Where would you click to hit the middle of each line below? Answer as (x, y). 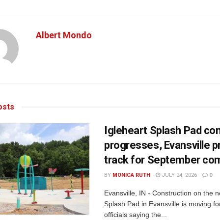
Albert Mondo (64, 35)
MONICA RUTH (131, 175)
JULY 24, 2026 (179, 175)
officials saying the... (136, 214)
